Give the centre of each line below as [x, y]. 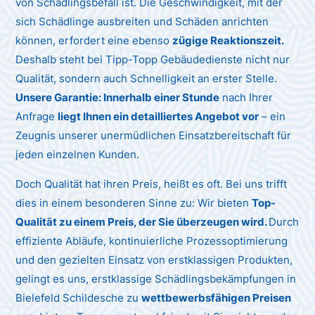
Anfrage [37, 116]
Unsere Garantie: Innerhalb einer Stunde [118, 97]
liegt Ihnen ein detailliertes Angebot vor [159, 116]
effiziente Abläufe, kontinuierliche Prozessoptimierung [152, 240]
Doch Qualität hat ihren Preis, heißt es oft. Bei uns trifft [152, 184]
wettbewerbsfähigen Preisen [217, 297]
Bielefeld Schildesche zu [79, 297]
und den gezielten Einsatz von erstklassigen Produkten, [154, 259]
